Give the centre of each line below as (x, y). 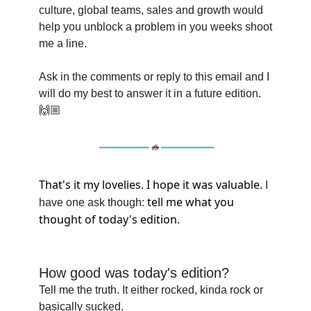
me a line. (63, 43)
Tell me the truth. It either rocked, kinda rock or (151, 290)
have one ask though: (92, 203)
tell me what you (189, 202)
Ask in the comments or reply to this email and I (154, 76)
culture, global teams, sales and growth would (151, 10)
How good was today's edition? (134, 273)
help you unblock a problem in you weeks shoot (155, 26)
